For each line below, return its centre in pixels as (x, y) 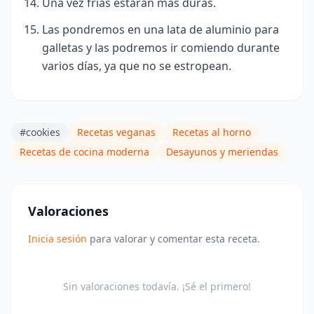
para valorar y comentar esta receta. (173, 239)
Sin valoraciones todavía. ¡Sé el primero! (157, 286)
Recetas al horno (212, 132)
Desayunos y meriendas (222, 152)
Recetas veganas (116, 132)
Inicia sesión (57, 239)
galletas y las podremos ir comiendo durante (161, 48)
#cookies (40, 132)
